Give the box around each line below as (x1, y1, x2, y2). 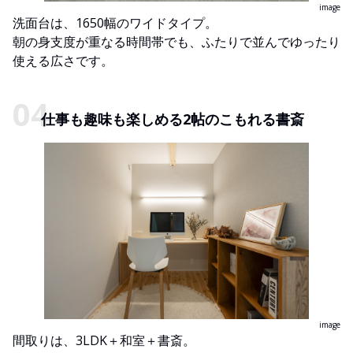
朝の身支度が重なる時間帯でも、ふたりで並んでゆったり (13, 33, 340, 51)
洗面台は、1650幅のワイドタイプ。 (13, 14, 217, 32)
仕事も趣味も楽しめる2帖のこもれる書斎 (41, 110, 304, 129)
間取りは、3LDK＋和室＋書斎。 (13, 332, 195, 350)
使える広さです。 (13, 52, 113, 70)
